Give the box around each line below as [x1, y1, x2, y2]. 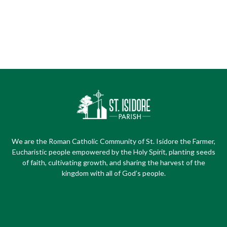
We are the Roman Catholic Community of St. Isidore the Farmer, [12, 136, 215, 145]
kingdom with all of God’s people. [61, 168, 166, 177]
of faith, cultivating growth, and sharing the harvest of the [22, 158, 205, 167]
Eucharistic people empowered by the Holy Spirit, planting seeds [12, 147, 215, 156]
